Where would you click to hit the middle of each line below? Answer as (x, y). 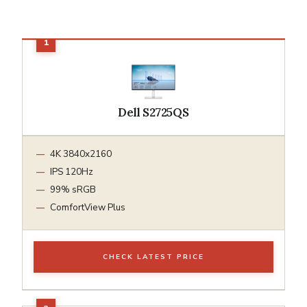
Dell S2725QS (153, 112)
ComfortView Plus (88, 207)
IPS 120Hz (72, 171)
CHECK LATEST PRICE (153, 257)
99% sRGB (73, 189)
